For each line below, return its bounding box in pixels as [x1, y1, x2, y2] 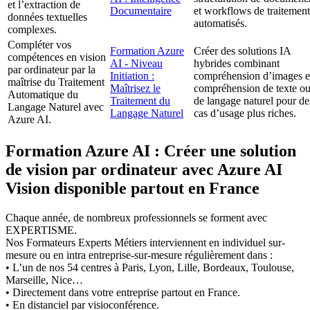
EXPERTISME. [6, 224, 77, 237]
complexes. [8, 24, 57, 36]
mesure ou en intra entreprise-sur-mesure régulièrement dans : [6, 249, 273, 262]
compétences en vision [8, 51, 106, 64]
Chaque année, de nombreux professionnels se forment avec [6, 212, 267, 224]
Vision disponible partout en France [6, 179, 259, 198]
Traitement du [110, 95, 170, 107]
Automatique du [8, 89, 78, 101]
